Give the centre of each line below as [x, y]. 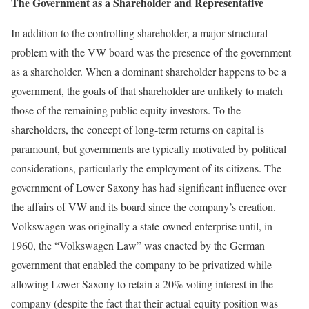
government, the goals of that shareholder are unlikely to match [147, 91]
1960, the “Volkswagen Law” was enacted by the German [138, 245]
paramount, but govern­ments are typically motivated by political [149, 149]
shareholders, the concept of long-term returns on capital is [138, 129]
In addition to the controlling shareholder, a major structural [139, 33]
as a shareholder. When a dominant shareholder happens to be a [149, 71]
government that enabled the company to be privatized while [141, 265]
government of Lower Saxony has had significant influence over [149, 187]
